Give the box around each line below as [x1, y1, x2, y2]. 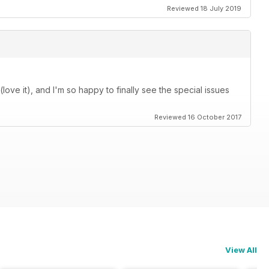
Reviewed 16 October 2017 [154, 113, 241, 122]
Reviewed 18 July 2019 [167, 4, 241, 13]
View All [225, 245, 257, 255]
